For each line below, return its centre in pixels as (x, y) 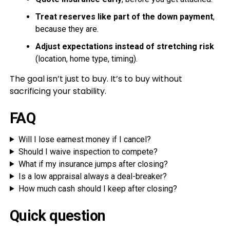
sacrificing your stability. (58, 91)
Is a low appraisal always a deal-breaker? (92, 176)
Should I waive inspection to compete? (88, 151)
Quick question (57, 215)
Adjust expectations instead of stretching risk (124, 46)
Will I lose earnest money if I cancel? (84, 139)
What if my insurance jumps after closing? (93, 164)
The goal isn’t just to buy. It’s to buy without (96, 79)
